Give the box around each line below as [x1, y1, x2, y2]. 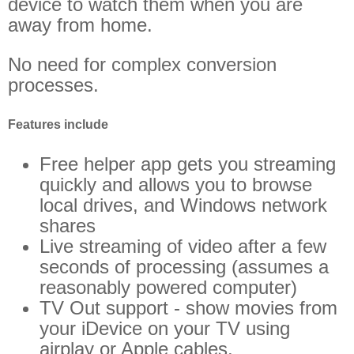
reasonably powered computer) [40, 277, 297, 298]
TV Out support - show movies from [40, 297, 337, 318]
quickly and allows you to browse [40, 174, 312, 195]
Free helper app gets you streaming [40, 153, 336, 175]
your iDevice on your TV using [40, 318, 290, 339]
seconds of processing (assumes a [40, 256, 329, 277]
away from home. [8, 14, 153, 36]
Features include [8, 118, 108, 131]
